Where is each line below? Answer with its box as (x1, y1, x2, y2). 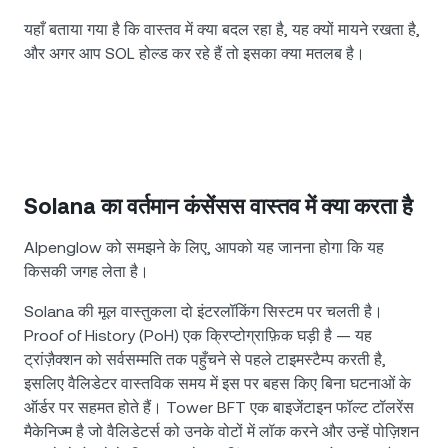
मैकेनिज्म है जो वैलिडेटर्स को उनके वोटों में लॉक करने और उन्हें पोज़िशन (24, 422, 419, 442)
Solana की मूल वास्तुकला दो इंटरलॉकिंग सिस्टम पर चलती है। (24, 302, 383, 322)
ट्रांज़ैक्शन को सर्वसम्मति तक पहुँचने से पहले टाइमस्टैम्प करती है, (24, 350, 386, 370)
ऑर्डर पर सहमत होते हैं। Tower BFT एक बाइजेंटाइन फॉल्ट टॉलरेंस (24, 398, 414, 418)
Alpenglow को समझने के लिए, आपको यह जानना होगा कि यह (24, 238, 384, 258)
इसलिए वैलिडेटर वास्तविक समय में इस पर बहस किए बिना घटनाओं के (24, 374, 411, 394)
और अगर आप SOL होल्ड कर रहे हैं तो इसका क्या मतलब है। (24, 44, 365, 64)
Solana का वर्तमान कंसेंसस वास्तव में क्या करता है (24, 194, 413, 220)
